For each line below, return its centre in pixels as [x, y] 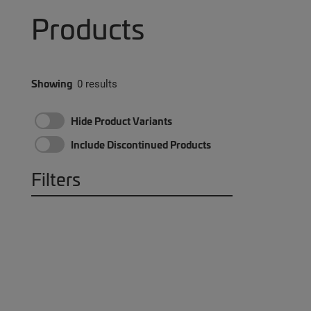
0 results [97, 83]
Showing [52, 83]
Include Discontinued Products [141, 144]
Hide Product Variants [121, 121]
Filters [56, 179]
